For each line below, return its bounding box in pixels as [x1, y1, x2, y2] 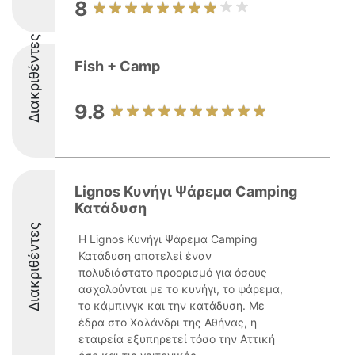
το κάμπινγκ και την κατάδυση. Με [78, 299, 265, 312]
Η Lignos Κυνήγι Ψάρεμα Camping [78, 232, 258, 246]
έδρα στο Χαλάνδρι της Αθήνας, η [78, 315, 257, 329]
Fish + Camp [74, 58, 160, 74]
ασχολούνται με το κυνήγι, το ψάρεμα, [78, 282, 283, 296]
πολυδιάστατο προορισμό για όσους [78, 265, 267, 279]
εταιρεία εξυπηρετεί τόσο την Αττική [78, 332, 275, 345]
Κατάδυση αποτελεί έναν [78, 249, 212, 262]
